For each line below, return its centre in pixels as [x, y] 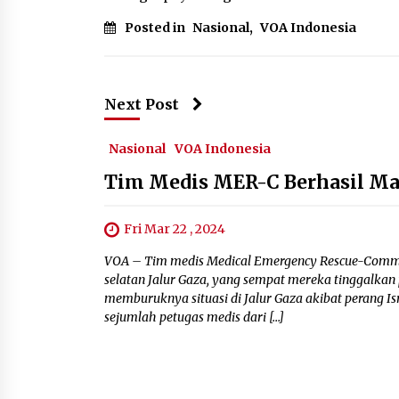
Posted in [156, 28]
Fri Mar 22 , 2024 [175, 229]
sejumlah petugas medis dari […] [194, 318]
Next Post [142, 104]
